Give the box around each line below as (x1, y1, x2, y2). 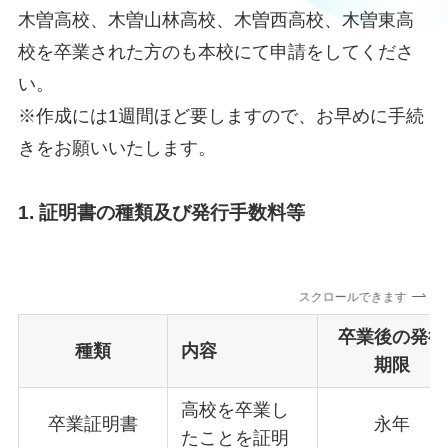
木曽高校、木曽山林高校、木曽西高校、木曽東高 (17, 10, 414, 31)
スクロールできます (299, 290, 408, 305)
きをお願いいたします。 (17, 138, 216, 159)
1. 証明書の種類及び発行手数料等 (17, 202, 305, 224)
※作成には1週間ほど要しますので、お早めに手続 (17, 106, 424, 127)
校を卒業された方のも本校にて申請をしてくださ (17, 42, 414, 63)
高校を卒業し (181, 399, 290, 420)
